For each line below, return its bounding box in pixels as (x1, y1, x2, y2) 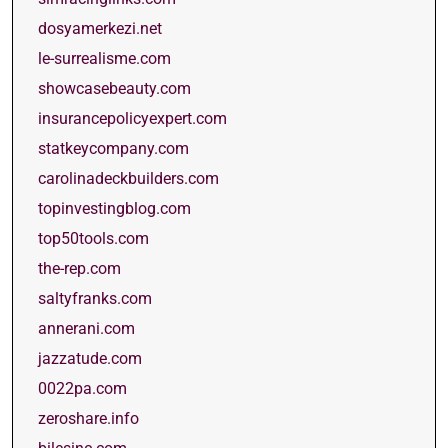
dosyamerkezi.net (38, 19, 162, 38)
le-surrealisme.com (38, 49, 171, 68)
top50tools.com (38, 229, 149, 248)
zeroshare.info (38, 409, 139, 428)
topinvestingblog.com (38, 199, 191, 218)
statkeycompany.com (38, 139, 189, 158)
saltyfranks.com (38, 289, 152, 308)
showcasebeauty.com (38, 79, 191, 98)
